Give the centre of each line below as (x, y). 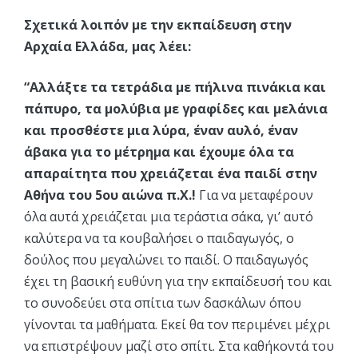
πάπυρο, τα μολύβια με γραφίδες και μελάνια (176, 109)
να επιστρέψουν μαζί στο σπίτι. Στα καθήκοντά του (179, 346)
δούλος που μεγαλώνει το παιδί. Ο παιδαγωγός (166, 260)
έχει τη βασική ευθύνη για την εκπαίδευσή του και (178, 281)
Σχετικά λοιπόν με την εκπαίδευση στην (158, 25)
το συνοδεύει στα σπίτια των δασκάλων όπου (163, 303)
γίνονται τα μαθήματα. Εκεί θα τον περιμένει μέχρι (177, 324)
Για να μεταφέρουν (255, 195)
